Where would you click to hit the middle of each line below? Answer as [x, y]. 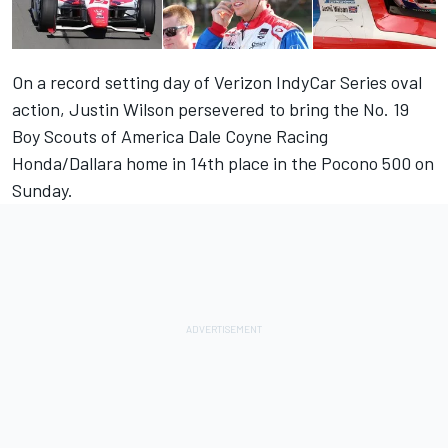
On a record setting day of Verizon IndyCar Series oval [217, 82]
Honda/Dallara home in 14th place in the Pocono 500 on [223, 163]
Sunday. [42, 190]
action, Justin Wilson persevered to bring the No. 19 [210, 109]
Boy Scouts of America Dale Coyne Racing [170, 136]
